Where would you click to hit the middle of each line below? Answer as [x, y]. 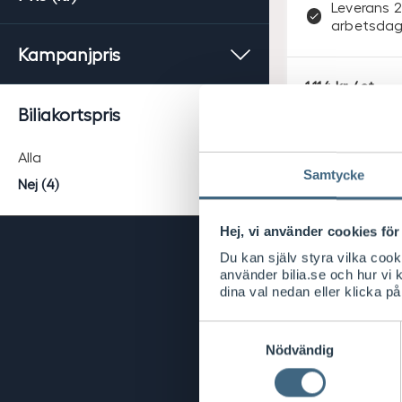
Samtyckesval [241, 328]
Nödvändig [300, 350]
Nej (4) [38, 184]
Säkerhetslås [348, 352]
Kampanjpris [69, 54]
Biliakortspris [69, 114]
